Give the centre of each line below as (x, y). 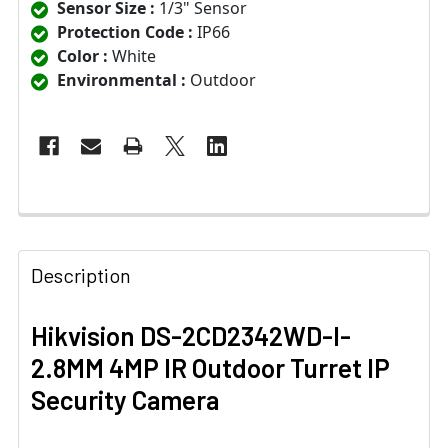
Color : (82, 56)
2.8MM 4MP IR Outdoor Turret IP (210, 368)
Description (81, 275)
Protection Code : (125, 32)
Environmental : (121, 80)
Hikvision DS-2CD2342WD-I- (191, 336)
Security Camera (125, 400)
